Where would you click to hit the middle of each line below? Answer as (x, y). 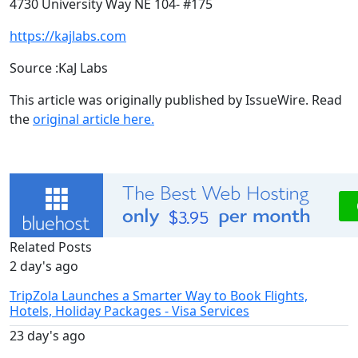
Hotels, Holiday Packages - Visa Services (129, 311)
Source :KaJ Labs (59, 68)
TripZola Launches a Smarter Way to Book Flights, (159, 296)
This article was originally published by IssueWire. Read (176, 100)
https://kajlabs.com (68, 36)
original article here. (93, 119)
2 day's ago (44, 267)
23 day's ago (48, 336)
